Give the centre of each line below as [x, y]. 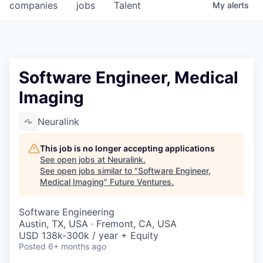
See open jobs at [74, 160]
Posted [32, 247]
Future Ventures [141, 182]
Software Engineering [67, 212]
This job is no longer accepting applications [127, 149]
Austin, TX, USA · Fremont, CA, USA [98, 224]
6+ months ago [77, 247]
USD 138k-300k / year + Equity [89, 236]
